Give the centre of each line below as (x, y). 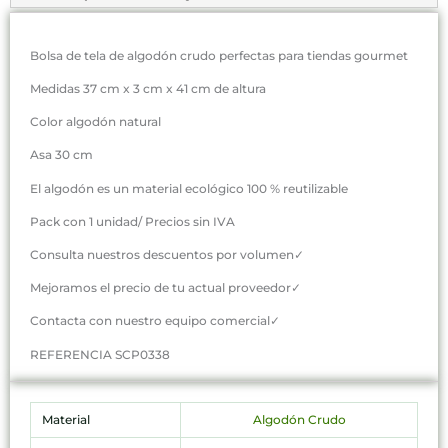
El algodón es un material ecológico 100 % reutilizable (189, 188)
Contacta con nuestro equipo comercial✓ (155, 321)
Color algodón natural (95, 122)
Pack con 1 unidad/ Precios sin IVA (132, 221)
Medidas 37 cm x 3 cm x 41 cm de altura (148, 89)
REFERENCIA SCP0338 (100, 354)
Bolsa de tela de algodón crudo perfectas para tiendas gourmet (219, 55)
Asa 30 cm (61, 155)
